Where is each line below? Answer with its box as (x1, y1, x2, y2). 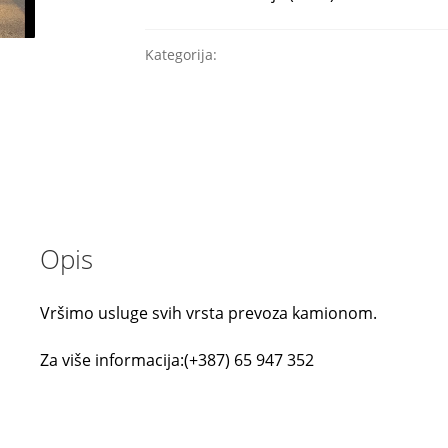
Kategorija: (145, 44, 222, 64)
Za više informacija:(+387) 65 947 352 (39, 349, 314, 372)
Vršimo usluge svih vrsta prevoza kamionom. (39, 301, 377, 324)
